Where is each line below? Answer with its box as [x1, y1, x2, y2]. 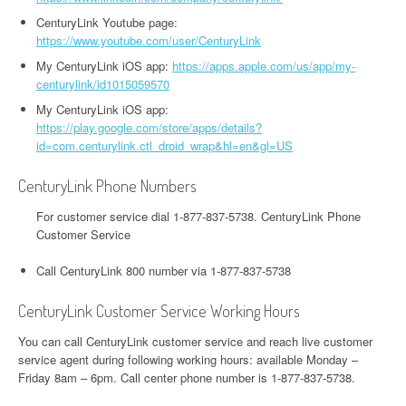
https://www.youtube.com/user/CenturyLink [36, 32, 261, 49]
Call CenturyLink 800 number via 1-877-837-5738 [36, 262, 291, 279]
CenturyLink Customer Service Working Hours [18, 301, 300, 321]
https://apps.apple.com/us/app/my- [172, 57, 355, 74]
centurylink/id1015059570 [36, 75, 169, 92]
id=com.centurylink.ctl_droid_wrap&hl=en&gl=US [36, 137, 293, 154]
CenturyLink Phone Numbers [18, 176, 197, 196]
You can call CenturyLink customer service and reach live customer [18, 333, 372, 350]
